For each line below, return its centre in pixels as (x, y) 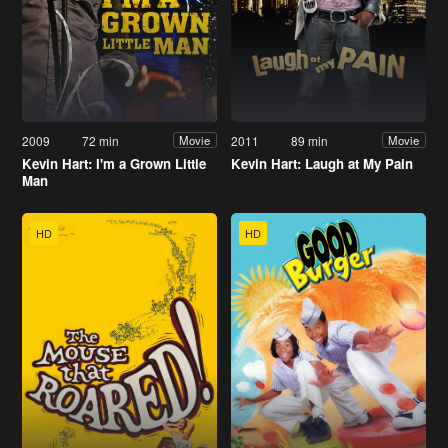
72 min (101, 140)
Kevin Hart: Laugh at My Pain (322, 163)
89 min (310, 140)
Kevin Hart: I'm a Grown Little (114, 163)
